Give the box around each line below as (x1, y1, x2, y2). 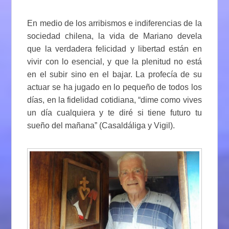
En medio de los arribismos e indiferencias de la (27, 18, 202, 28)
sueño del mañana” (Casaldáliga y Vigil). (27, 121, 175, 130)
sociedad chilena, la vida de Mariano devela (27, 31, 202, 40)
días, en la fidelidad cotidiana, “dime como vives (27, 95, 202, 104)
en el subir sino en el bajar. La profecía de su (27, 70, 202, 79)
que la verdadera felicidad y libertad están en (27, 44, 202, 53)
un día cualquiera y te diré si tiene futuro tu (27, 108, 202, 117)
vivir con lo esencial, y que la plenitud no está (27, 57, 202, 66)
